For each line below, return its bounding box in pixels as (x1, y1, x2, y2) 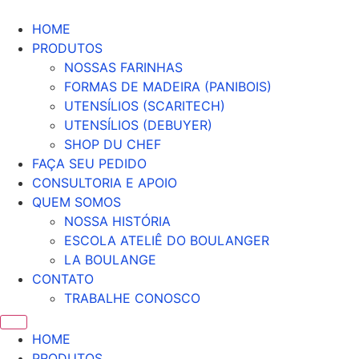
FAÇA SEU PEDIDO (32, 155, 147, 171)
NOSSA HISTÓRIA (64, 213, 171, 229)
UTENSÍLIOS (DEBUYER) (64, 117, 212, 133)
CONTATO (32, 271, 94, 287)
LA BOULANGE (64, 252, 156, 268)
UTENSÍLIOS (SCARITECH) (64, 98, 225, 114)
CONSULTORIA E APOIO (32, 175, 177, 191)
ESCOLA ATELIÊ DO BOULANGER (64, 232, 269, 248)
